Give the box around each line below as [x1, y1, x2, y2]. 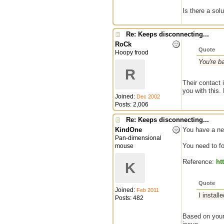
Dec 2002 [136, 93, 160, 99]
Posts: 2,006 [115, 101, 148, 108]
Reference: [182, 158, 216, 165]
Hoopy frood [115, 49, 148, 56]
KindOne [115, 126, 142, 133]
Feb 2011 [136, 187, 159, 193]
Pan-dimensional [115, 134, 161, 141]
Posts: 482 [115, 194, 143, 201]
